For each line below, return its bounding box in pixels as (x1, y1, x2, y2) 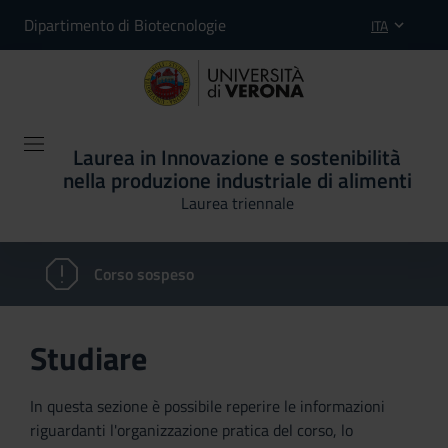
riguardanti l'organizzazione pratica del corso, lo (30, 418, 353, 442)
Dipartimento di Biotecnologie (24, 13, 226, 37)
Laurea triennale (180, 191, 294, 215)
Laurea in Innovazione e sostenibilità (73, 141, 401, 173)
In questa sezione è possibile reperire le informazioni (30, 394, 385, 418)
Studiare (30, 334, 147, 382)
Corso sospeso (94, 262, 194, 286)
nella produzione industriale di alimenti (62, 164, 412, 196)
